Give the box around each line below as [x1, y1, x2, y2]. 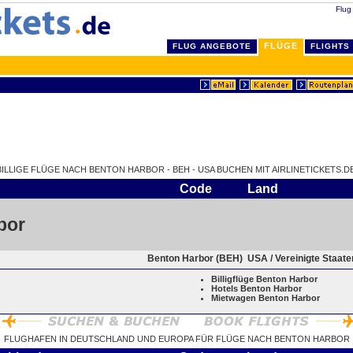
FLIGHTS [310, 42, 350, 50]
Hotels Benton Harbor [211, 284, 302, 293]
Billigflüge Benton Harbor [211, 274, 318, 284]
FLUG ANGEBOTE [173, 42, 251, 50]
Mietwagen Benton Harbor [211, 293, 320, 303]
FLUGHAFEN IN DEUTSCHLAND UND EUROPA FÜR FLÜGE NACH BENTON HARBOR [3, 334, 350, 344]
